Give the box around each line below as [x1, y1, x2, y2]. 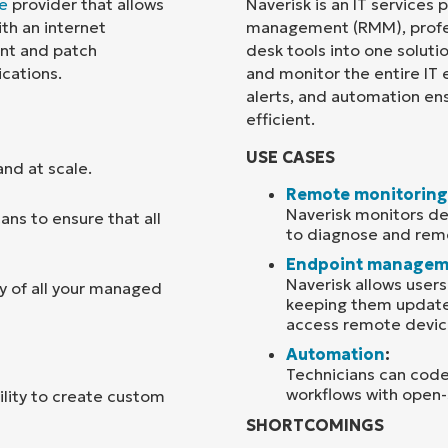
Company [186, 87, 259, 108]
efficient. [246, 109, 315, 130]
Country [186, 27, 247, 48]
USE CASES [246, 146, 335, 167]
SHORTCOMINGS [246, 414, 384, 435]
